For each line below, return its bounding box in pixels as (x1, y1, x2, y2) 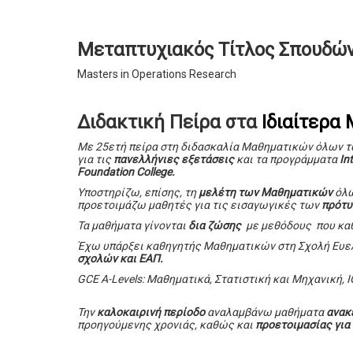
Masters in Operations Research (77, 68, 237, 81)
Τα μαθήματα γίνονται (77, 219, 189, 232)
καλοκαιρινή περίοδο (95, 306, 206, 319)
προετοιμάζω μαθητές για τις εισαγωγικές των (77, 199, 322, 212)
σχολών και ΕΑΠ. (77, 252, 164, 266)
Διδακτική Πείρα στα (77, 111, 262, 134)
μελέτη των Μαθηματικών (199, 186, 333, 199)
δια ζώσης (188, 219, 242, 232)
